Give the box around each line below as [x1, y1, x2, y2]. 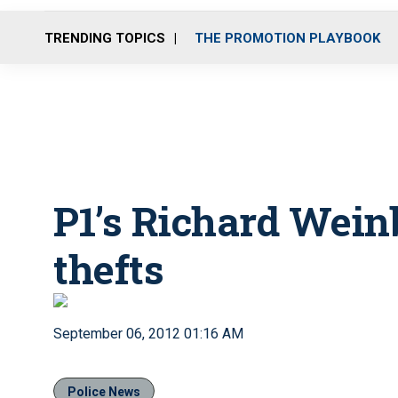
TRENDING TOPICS [44, 29, 165, 46]
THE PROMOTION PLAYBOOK [195, 29, 380, 46]
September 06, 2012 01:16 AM [53, 325, 243, 342]
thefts [53, 243, 163, 295]
